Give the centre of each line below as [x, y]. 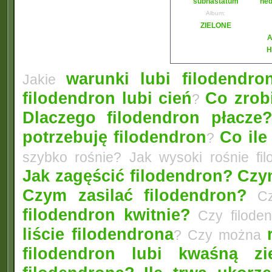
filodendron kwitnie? [107, 215]
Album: [216, 13]
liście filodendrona [98, 234]
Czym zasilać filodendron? [135, 195]
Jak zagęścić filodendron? [128, 176]
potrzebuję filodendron [115, 137]
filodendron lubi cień [107, 98]
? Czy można [220, 235]
